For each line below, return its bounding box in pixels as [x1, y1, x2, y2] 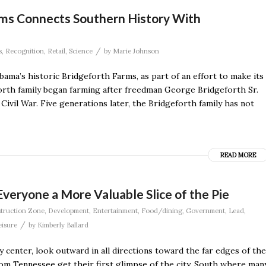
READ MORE [220, 151, 256, 160]
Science [69, 46, 93, 55]
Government [186, 207, 225, 216]
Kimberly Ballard [37, 221, 88, 230]
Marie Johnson [113, 46, 159, 55]
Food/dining [141, 207, 182, 216]
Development [48, 207, 89, 216]
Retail [47, 46, 65, 55]
